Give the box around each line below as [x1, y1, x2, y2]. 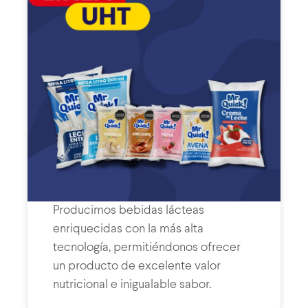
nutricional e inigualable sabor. [52, 279, 211, 291]
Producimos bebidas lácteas [52, 205, 204, 217]
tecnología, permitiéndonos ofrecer [52, 242, 241, 254]
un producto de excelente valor [52, 261, 221, 272]
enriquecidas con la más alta [52, 223, 203, 235]
